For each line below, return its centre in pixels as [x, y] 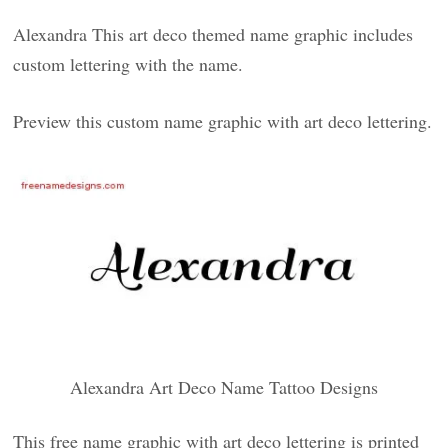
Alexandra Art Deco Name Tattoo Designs [224, 386]
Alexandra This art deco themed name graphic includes [213, 34]
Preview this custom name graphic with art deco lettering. [223, 121]
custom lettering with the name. [128, 64]
